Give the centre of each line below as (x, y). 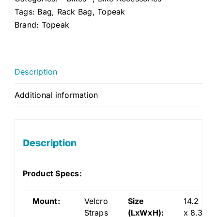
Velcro (96, 201)
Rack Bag (75, 12)
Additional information (56, 95)
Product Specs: (52, 173)
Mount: (46, 201)
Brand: (28, 25)
